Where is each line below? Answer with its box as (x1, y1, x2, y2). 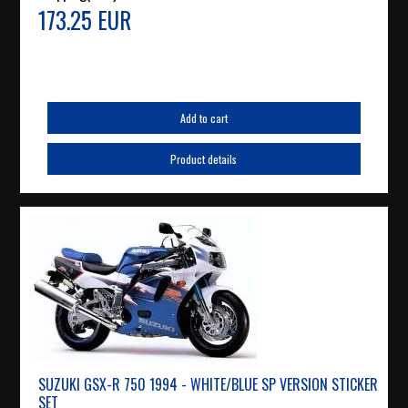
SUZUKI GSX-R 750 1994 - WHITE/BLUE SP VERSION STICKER (38, 373, 379, 396)
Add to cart (179, 110, 228, 127)
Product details (170, 151, 238, 168)
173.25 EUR (38, 3, 132, 37)
